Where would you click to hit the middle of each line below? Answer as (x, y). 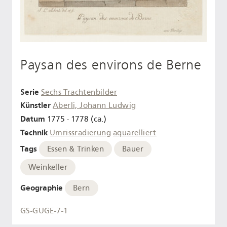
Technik (34, 133)
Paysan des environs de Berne (111, 65)
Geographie (42, 187)
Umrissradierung (80, 133)
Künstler (35, 105)
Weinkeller (48, 167)
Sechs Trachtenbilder (79, 92)
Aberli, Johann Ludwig (94, 106)
